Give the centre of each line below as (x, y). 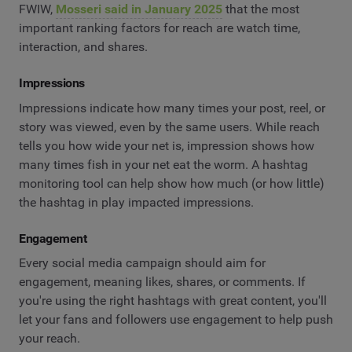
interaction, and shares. (83, 47)
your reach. (51, 339)
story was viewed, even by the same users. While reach (169, 126)
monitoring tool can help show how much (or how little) (172, 183)
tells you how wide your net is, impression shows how (167, 145)
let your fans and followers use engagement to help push (176, 320)
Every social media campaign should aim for (142, 263)
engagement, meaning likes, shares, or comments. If (162, 282)
